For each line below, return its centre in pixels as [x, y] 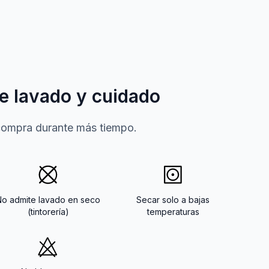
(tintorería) [48, 211]
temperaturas [173, 211]
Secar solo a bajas [173, 199]
